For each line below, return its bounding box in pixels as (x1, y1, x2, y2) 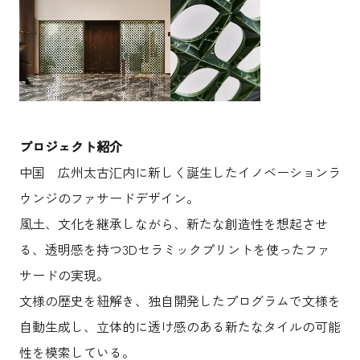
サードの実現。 (18, 265, 109, 285)
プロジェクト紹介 (18, 137, 122, 157)
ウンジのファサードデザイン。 (18, 188, 199, 208)
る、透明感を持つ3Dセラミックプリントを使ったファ (18, 239, 330, 260)
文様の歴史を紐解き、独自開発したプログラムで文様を (18, 291, 341, 311)
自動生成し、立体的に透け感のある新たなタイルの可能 (18, 317, 341, 337)
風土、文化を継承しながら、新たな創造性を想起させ (18, 214, 328, 234)
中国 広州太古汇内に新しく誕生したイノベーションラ (18, 162, 341, 182)
